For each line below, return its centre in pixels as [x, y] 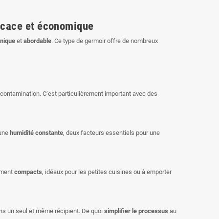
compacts [28, 172]
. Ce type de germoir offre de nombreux [105, 41]
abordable [37, 41]
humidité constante [36, 132]
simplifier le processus [136, 211]
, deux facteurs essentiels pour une [111, 132]
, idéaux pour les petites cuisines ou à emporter [107, 172]
